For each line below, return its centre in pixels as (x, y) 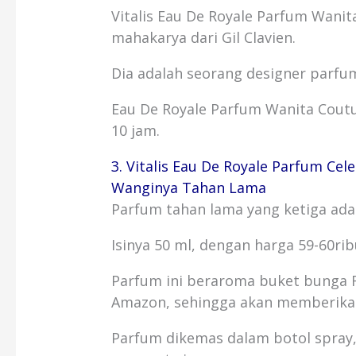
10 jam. (136, 131)
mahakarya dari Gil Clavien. (204, 38)
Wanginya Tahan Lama (189, 188)
